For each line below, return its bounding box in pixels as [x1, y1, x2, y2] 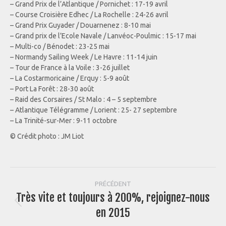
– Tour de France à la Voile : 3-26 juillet [10, 64, 130, 72]
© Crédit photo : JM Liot [10, 132, 84, 140]
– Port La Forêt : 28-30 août [10, 85, 94, 93]
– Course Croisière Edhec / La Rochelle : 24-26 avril [10, 11, 168, 19]
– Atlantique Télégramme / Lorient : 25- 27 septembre [10, 106, 177, 114]
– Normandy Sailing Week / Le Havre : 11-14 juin [10, 53, 157, 61]
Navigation [10, 168, 86, 191]
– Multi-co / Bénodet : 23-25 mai [10, 42, 109, 50]
